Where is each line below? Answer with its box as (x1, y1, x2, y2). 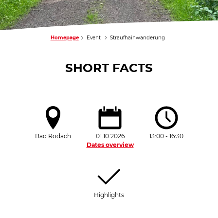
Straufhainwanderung (110, 35, 165, 41)
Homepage (50, 35, 79, 41)
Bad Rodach (35, 132, 71, 140)
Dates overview (86, 141, 134, 149)
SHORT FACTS (65, 60, 153, 75)
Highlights (94, 191, 124, 199)
